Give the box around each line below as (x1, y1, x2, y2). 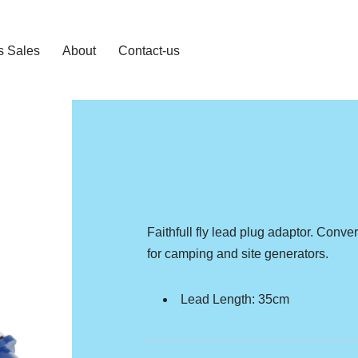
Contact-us (118, 43, 180, 58)
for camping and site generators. (146, 246, 328, 261)
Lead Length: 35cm (180, 292, 289, 306)
